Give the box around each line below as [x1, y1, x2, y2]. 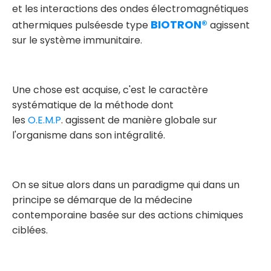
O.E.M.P [28, 113, 61, 128]
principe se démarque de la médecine [12, 193, 192, 207]
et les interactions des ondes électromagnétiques [12, 2, 249, 16]
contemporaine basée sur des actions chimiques [12, 208, 243, 223]
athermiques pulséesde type [12, 18, 151, 33]
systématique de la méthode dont [12, 98, 174, 113]
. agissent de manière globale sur [61, 113, 217, 128]
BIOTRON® [151, 17, 207, 33]
